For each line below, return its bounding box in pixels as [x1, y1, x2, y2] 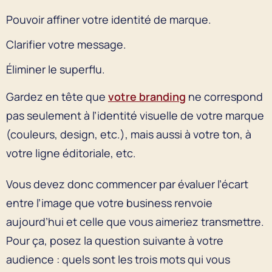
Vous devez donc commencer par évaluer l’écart [6, 176, 248, 191]
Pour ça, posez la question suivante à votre [6, 233, 223, 248]
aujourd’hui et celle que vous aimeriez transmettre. [6, 214, 264, 229]
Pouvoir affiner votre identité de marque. [6, 12, 211, 27]
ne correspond [186, 89, 263, 104]
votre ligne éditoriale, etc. [6, 145, 136, 160]
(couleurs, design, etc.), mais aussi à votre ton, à [6, 126, 251, 141]
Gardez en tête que [6, 89, 108, 104]
